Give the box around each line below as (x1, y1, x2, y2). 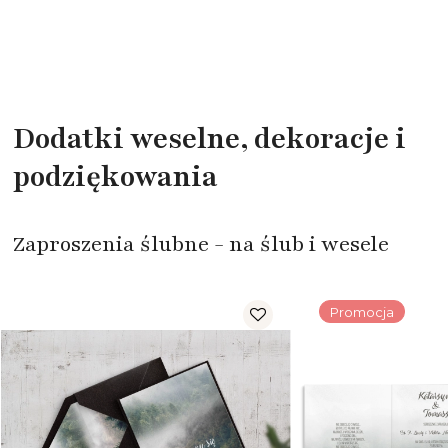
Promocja (329, 303, 394, 320)
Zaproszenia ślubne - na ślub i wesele (13, 230, 389, 260)
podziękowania (13, 158, 218, 197)
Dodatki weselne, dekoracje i (13, 120, 406, 159)
